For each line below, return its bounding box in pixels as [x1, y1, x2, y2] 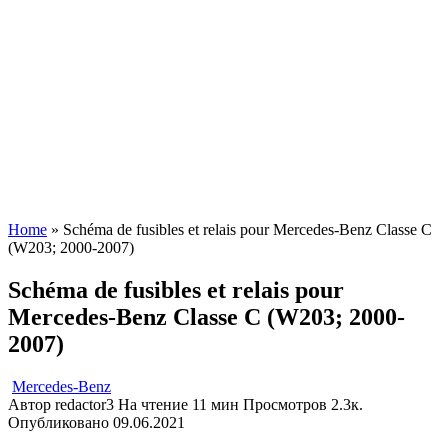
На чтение [118, 395, 188, 413]
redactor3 [55, 395, 114, 413]
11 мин [188, 395, 239, 413]
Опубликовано [8, 413, 109, 431]
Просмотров [243, 395, 327, 413]
